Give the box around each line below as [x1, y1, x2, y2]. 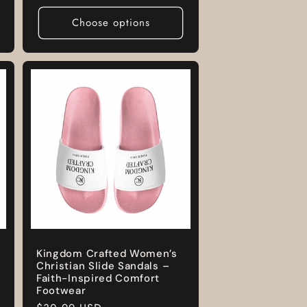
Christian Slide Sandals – [36, 258, 170, 273]
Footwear [36, 283, 86, 297]
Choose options [71, 15, 150, 31]
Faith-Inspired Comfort [36, 271, 160, 285]
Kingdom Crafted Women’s [36, 246, 177, 260]
